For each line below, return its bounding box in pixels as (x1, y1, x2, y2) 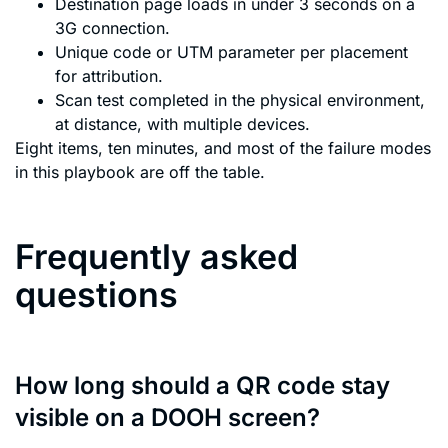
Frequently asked (15, 235, 298, 277)
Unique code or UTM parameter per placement (55, 41, 408, 62)
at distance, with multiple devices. (55, 113, 310, 134)
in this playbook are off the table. (15, 161, 265, 182)
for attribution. (55, 65, 163, 86)
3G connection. (55, 17, 170, 38)
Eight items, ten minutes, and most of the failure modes (15, 137, 431, 158)
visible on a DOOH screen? (15, 402, 320, 432)
